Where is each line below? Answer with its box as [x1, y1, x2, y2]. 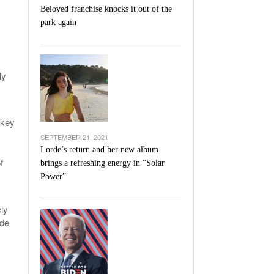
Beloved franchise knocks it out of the [40, 4, 172, 13]
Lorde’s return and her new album [40, 145, 158, 154]
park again [40, 18, 76, 27]
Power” [40, 172, 66, 181]
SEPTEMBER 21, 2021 [40, 132, 108, 142]
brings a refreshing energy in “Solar [40, 158, 165, 168]
